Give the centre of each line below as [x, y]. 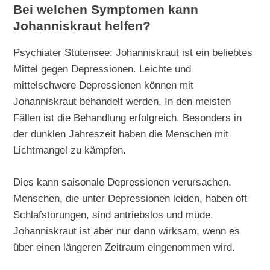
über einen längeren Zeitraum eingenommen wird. [124, 247]
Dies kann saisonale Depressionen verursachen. [123, 182]
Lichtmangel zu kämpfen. [70, 150]
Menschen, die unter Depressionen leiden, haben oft [130, 199]
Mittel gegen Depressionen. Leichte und [102, 69]
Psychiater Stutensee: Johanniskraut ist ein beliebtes [133, 53]
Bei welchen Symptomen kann [106, 10]
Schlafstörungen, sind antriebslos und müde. [114, 215]
